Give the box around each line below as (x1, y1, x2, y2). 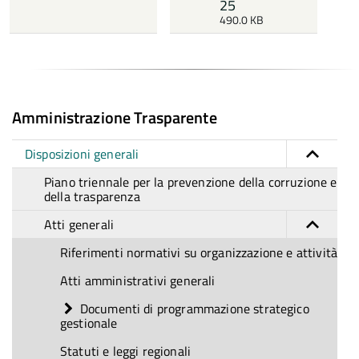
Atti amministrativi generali (60, 271, 216, 290)
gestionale (60, 313, 118, 333)
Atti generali (44, 215, 115, 234)
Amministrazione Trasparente (12, 105, 217, 130)
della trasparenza (44, 187, 140, 206)
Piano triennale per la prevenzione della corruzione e (44, 172, 337, 192)
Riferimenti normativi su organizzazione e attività (60, 243, 337, 262)
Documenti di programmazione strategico (76, 299, 309, 318)
